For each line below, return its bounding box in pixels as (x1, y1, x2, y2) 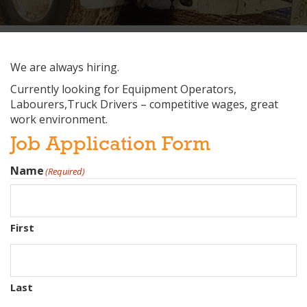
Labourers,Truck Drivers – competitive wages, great (10, 96, 278, 112)
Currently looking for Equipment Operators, (10, 81, 236, 97)
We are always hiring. (10, 59, 119, 75)
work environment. (10, 111, 108, 127)
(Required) (45, 164, 85, 177)
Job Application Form (10, 134, 210, 156)
